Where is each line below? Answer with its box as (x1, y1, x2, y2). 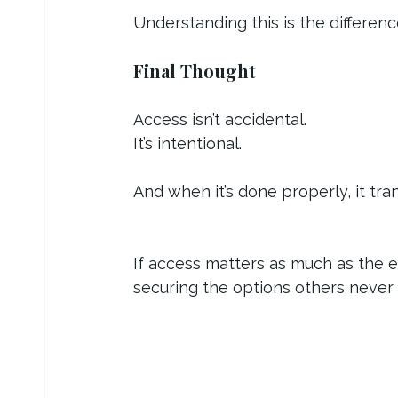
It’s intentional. (133, 133, 242, 153)
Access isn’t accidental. (133, 109, 306, 129)
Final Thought (133, 58, 256, 83)
